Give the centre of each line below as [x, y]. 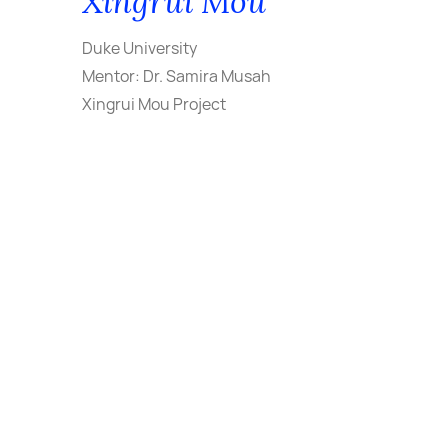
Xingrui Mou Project [154, 104]
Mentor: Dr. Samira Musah [176, 76]
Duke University [139, 48]
